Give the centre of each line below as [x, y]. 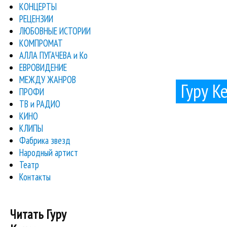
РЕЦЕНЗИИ [36, 18]
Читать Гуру [38, 214]
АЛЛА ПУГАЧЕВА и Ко [54, 55]
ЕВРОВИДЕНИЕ [43, 67]
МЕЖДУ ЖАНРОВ [48, 79]
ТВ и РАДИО [40, 104]
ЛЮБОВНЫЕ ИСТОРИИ [55, 31]
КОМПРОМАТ [41, 43]
